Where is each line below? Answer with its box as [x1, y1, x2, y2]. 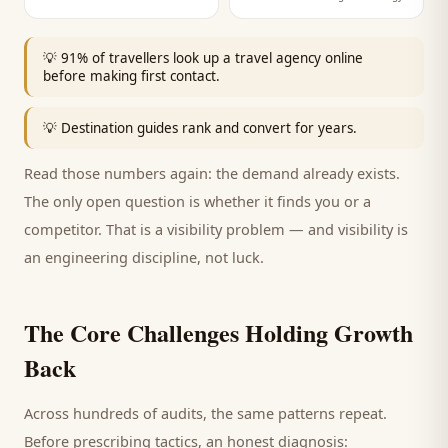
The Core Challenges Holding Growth [24, 315, 413, 350]
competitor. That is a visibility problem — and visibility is [24, 219, 408, 239]
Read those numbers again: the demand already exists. [24, 163, 400, 183]
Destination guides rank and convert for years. [61, 119, 357, 137]
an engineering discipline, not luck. [24, 247, 264, 267]
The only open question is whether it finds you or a [24, 191, 371, 211]
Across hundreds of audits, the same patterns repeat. [24, 403, 387, 423]
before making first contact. [43, 67, 220, 85]
